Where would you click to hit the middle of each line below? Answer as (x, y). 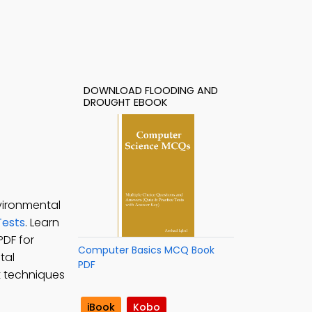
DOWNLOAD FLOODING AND (151, 91)
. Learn (42, 223)
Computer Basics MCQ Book (146, 250)
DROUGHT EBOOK (125, 102)
